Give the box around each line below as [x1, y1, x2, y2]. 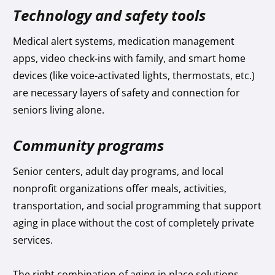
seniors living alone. [13, 103, 107, 117]
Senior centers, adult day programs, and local [13, 164, 224, 178]
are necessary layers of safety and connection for [13, 85, 241, 99]
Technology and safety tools [13, 4, 206, 25]
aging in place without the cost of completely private [13, 215, 255, 230]
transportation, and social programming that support [13, 198, 262, 212]
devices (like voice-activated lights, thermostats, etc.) [13, 68, 255, 82]
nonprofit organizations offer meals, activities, [13, 181, 227, 195]
